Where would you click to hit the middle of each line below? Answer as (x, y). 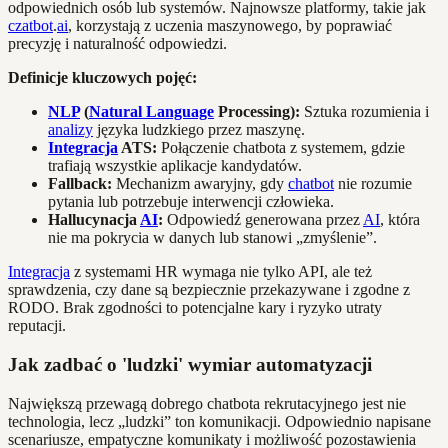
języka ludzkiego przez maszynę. (199, 130)
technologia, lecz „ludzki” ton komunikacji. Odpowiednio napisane (219, 421)
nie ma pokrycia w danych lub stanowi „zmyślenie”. (212, 238)
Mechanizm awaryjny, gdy (200, 184)
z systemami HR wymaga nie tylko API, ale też (221, 272)
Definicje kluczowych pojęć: (102, 78)
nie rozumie (373, 184)
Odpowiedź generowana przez (263, 220)
